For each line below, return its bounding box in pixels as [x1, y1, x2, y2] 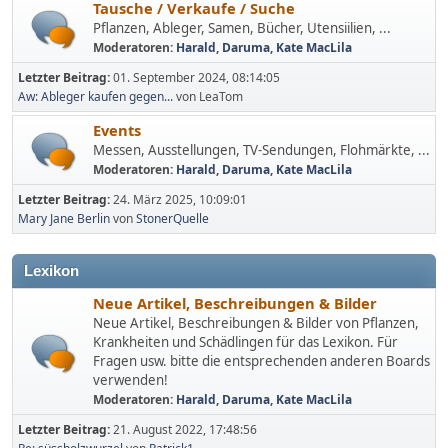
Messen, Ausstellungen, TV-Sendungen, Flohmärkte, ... [93, 141, 430, 159]
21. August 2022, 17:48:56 [113, 421, 257, 438]
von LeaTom [173, 88, 243, 105]
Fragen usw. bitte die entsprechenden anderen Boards [93, 352, 430, 370]
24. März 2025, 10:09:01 [113, 191, 247, 208]
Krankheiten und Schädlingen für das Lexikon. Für [93, 333, 398, 351]
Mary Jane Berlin [18, 210, 110, 227]
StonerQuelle [136, 210, 209, 227]
